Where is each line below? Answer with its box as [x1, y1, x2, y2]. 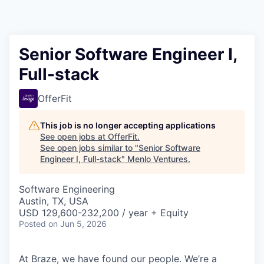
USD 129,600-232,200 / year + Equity [19, 207, 189, 219]
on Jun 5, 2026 [48, 219, 107, 229]
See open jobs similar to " [40, 143, 138, 153]
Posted [19, 219, 46, 229]
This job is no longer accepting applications [40, 120, 216, 130]
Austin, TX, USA [19, 195, 88, 207]
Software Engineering [19, 183, 115, 195]
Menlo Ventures [127, 154, 188, 164]
